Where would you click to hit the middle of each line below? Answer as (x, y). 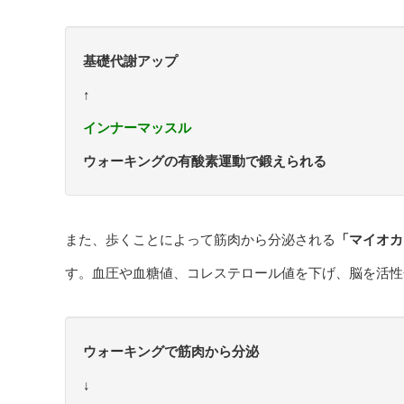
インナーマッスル (137, 128)
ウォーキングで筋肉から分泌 (171, 351)
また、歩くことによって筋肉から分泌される (200, 239)
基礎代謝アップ (130, 61)
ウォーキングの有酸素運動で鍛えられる (205, 161)
